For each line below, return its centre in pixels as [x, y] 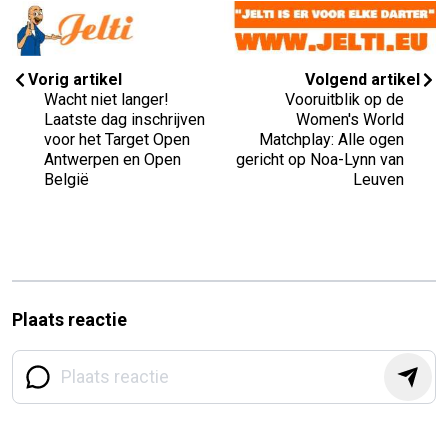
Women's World [350, 120]
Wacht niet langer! [106, 100]
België [66, 180]
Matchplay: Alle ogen [331, 140]
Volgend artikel [362, 80]
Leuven [378, 180]
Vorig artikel [75, 80]
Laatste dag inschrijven [124, 120]
